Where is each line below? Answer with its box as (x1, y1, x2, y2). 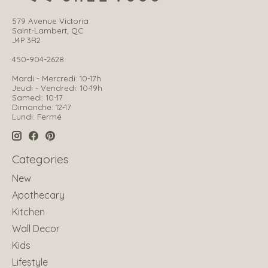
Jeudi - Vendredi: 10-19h (12, 83, 102, 93)
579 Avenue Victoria (12, 16, 89, 26)
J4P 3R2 (12, 35, 41, 45)
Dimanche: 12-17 (12, 102, 71, 112)
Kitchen (12, 205, 45, 218)
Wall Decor (12, 222, 60, 234)
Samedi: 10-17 (12, 92, 63, 102)
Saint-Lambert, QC (12, 25, 83, 35)
